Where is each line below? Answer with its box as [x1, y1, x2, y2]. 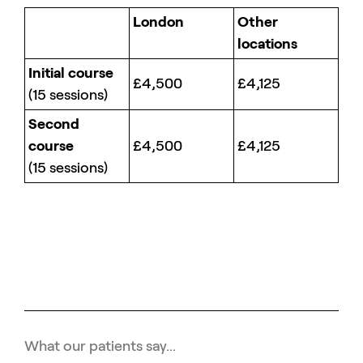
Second [28, 115, 79, 132]
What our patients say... [24, 337, 176, 354]
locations [237, 35, 297, 52]
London [133, 13, 184, 30]
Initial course [28, 64, 113, 81]
